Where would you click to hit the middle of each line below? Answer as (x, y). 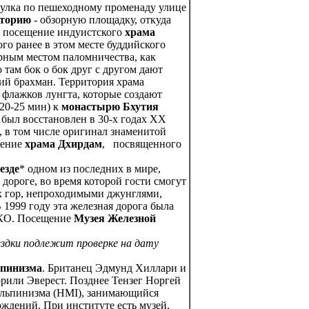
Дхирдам (79, 144)
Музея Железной (115, 219)
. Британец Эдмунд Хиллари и (114, 268)
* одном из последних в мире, (90, 169)
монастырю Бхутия (110, 107)
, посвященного (142, 144)
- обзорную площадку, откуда (101, 20)
